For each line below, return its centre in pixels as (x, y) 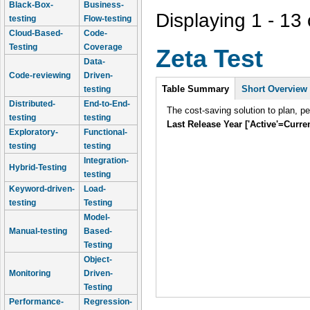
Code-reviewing (40, 75)
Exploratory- (34, 132)
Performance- (36, 302)
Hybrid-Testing (38, 167)
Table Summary (196, 89)
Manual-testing (38, 231)
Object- (98, 259)
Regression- (108, 302)
